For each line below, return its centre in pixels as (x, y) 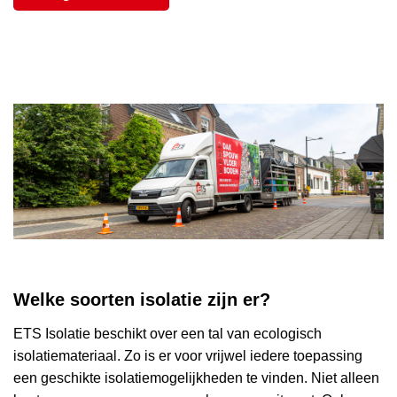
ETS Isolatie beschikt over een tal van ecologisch (167, 334)
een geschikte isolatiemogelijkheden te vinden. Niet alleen (196, 378)
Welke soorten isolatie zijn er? (142, 300)
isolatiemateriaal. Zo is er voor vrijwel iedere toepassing (188, 356)
